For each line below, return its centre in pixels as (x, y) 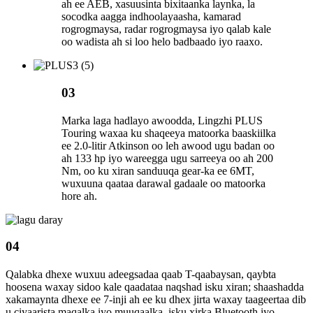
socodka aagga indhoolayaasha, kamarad (151, 16)
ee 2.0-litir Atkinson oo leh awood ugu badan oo (168, 145)
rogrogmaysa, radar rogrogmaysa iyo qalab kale (166, 29)
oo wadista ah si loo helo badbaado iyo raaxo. (162, 41)
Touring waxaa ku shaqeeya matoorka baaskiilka (169, 133)
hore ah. (79, 196)
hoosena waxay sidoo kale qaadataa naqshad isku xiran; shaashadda (155, 287)
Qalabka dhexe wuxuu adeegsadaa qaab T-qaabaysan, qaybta (141, 275)
